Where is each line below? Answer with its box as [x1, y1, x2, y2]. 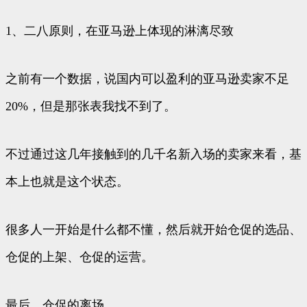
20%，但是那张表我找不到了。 [5, 99, 176, 114]
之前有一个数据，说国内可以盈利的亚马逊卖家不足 [5, 72, 289, 86]
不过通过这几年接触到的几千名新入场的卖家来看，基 [5, 147, 302, 162]
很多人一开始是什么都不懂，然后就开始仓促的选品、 [5, 223, 302, 237]
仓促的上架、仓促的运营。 [5, 250, 153, 265]
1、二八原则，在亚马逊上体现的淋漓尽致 [5, 24, 234, 38]
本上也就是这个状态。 [5, 175, 129, 189]
